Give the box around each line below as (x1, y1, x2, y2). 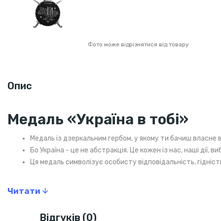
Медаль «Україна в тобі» (7, 110, 188, 128)
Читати (7, 185, 40, 196)
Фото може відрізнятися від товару (87, 40, 189, 48)
